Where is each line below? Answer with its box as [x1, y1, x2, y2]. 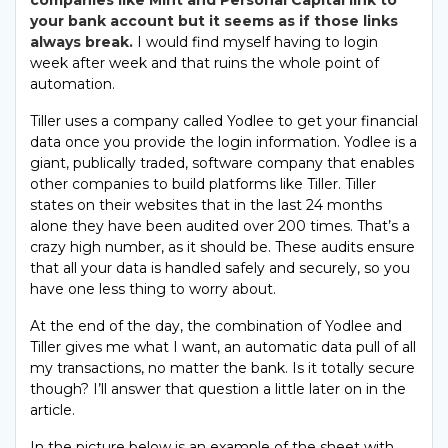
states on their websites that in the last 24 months [30, 196, 382, 215]
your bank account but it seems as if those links [30, 12, 398, 31]
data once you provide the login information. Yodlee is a [30, 133, 417, 152]
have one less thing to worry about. [30, 280, 276, 299]
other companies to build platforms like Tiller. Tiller [30, 175, 376, 194]
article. [30, 401, 75, 420]
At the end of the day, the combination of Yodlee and [30, 317, 402, 336]
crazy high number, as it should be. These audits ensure [30, 238, 415, 257]
